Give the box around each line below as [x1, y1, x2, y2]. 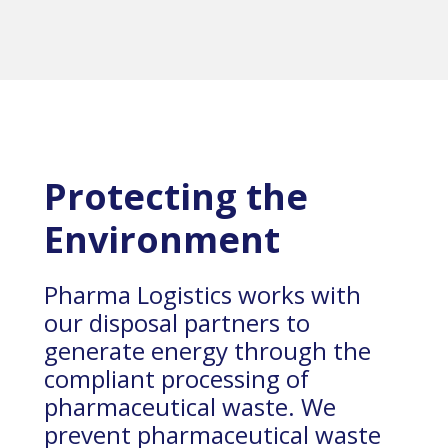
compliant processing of [44, 362, 309, 396]
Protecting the [44, 172, 308, 222]
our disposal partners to [44, 306, 310, 340]
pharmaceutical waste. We [44, 390, 336, 424]
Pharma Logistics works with [44, 278, 361, 312]
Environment [44, 215, 280, 265]
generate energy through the [44, 334, 371, 368]
